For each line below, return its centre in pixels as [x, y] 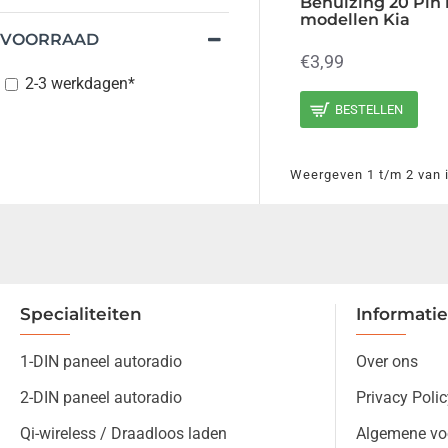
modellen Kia [355, 19]
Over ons [387, 361]
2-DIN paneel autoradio [101, 397]
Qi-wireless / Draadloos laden [123, 433]
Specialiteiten [81, 314]
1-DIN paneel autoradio [101, 361]
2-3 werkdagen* [80, 83]
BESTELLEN [369, 110]
